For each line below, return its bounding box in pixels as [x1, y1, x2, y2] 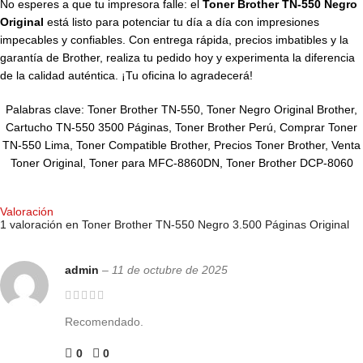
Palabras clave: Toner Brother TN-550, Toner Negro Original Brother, [6, 103, 357, 117]
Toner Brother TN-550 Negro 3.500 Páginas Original [82, 218, 349, 232]
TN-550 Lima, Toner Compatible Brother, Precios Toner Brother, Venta [2, 139, 361, 152]
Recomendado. [65, 315, 143, 329]
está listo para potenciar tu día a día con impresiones [44, 15, 319, 29]
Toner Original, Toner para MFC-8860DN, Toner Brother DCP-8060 [10, 156, 353, 170]
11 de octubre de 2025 [112, 263, 228, 277]
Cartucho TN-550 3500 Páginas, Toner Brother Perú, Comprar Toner [6, 121, 357, 135]
